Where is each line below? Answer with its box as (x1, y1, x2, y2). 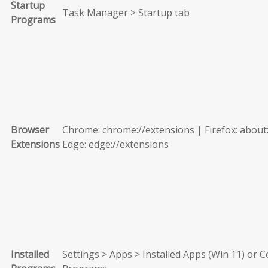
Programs (11, 13, 56, 26)
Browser (11, 123, 49, 136)
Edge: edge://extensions (62, 137, 169, 151)
